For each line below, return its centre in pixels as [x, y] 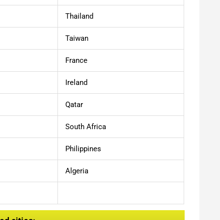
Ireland [76, 82]
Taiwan [77, 38]
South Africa [86, 126]
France [76, 60]
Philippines [83, 149]
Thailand [79, 16]
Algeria [77, 171]
